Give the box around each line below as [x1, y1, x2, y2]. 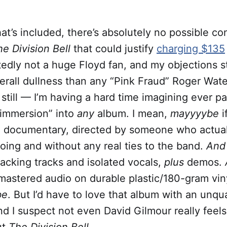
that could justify [73, 43, 157, 55]
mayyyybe [170, 107, 222, 120]
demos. [187, 156, 225, 169]
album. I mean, [97, 107, 170, 120]
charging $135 [157, 43, 225, 55]
